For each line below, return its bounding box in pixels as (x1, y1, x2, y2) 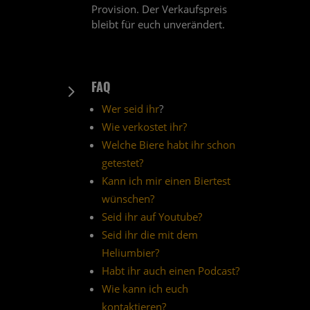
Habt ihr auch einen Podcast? (101, 264, 239, 278)
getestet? (101, 156, 143, 170)
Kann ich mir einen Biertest (101, 174, 230, 188)
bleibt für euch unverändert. (91, 17, 225, 32)
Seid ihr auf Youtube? (101, 210, 202, 224)
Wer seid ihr (101, 102, 159, 116)
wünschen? (101, 192, 154, 206)
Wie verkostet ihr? (101, 120, 187, 134)
